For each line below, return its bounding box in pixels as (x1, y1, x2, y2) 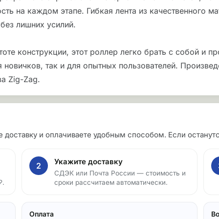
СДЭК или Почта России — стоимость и (54, 169, 186, 177)
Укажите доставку (54, 157, 123, 166)
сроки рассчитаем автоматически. (54, 178, 168, 186)
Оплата (29, 210, 54, 218)
